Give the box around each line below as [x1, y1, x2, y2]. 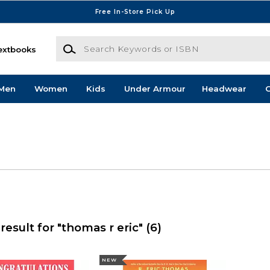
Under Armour [124, 84, 186, 94]
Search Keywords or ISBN [55, 37, 163, 47]
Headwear [201, 84, 246, 94]
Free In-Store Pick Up [95, 7, 175, 16]
